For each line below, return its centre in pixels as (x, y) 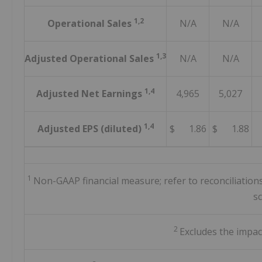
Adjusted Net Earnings (90, 94)
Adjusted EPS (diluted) (90, 129)
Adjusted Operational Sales (90, 59)
